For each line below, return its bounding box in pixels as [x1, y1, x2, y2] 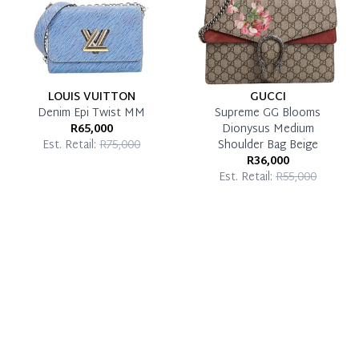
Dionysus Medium [221, 119, 314, 139]
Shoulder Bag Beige [217, 135, 318, 155]
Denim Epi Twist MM [38, 103, 145, 123]
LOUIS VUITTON [47, 87, 135, 107]
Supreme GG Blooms [215, 103, 321, 123]
